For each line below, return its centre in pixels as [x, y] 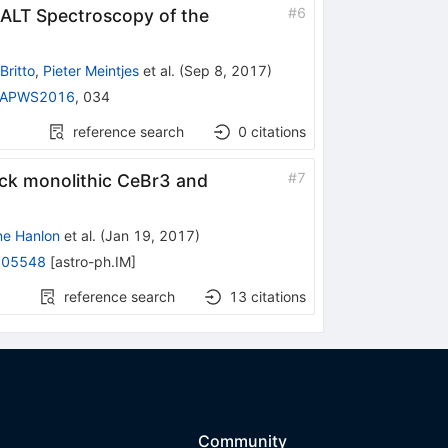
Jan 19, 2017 [149, 235]
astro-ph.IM [92, 261]
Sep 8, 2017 [225, 70]
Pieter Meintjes [90, 70]
